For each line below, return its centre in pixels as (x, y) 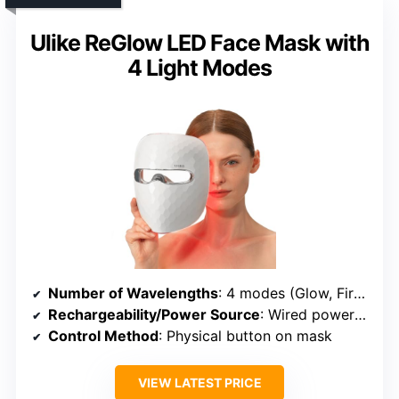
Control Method (103, 335)
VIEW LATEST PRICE (199, 382)
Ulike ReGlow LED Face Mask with (199, 42)
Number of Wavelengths (133, 293)
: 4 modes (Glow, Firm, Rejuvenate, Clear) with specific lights (286, 293)
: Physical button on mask (245, 335)
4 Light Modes (199, 67)
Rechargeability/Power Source (154, 314)
